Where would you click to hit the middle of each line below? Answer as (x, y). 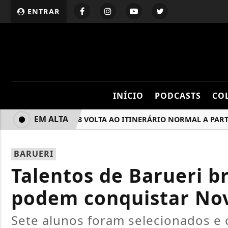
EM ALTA (51, 119)
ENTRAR (42, 11)
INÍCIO (128, 96)
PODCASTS (178, 96)
